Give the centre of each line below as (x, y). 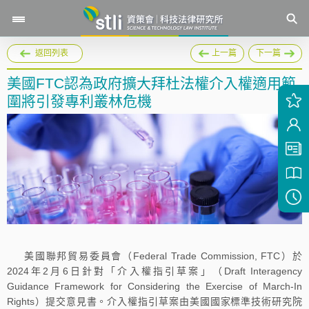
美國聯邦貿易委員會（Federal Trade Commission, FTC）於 (163, 256)
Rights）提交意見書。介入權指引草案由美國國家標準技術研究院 (154, 302)
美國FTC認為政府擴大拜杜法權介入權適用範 (151, 83)
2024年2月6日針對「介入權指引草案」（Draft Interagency (154, 271)
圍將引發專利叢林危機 (79, 101)
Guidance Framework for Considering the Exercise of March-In (154, 287)
